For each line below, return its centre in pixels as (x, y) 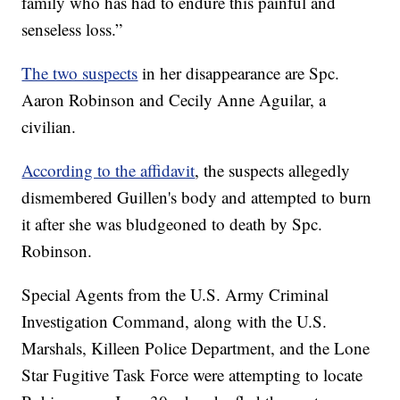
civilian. (49, 127)
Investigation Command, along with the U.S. (175, 321)
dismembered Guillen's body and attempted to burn (197, 197)
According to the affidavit (108, 171)
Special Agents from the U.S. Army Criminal (175, 295)
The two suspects (80, 73)
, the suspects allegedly (273, 171)
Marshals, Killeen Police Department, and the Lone (196, 348)
